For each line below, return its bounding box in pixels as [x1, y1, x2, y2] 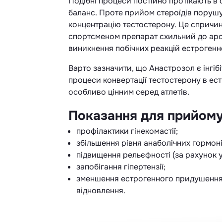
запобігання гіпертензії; [76, 161, 166, 172]
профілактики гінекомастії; [76, 125, 178, 136]
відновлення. [76, 185, 125, 196]
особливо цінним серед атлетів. [68, 86, 189, 97]
